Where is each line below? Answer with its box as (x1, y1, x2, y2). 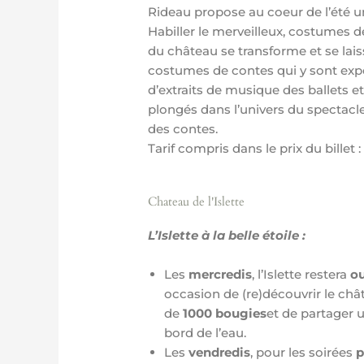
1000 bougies (183, 305, 267, 321)
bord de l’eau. (164, 324, 247, 340)
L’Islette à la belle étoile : (148, 227, 306, 243)
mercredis (188, 266, 253, 282)
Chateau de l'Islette (148, 193, 245, 210)
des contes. (148, 120, 222, 136)
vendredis (188, 344, 251, 360)
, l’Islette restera (252, 266, 351, 282)
